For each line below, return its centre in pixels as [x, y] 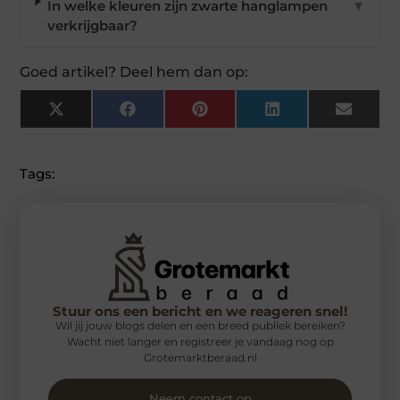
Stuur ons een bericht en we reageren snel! [200, 311]
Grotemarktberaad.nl [200, 357]
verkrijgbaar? [93, 26]
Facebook [169, 115]
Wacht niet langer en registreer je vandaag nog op [200, 341]
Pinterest [237, 115]
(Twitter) [92, 129]
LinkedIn [309, 115]
